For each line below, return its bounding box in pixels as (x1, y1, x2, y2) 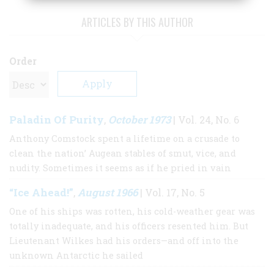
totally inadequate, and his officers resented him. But (9, 220, 248, 232)
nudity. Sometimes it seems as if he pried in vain (9, 162, 231, 174)
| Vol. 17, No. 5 (138, 186, 205, 199)
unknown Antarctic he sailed (9, 250, 143, 262)
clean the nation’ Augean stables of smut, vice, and (9, 147, 236, 160)
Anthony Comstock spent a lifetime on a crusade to (9, 133, 240, 145)
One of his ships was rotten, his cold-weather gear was (9, 206, 255, 218)
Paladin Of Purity (9, 113, 104, 127)
